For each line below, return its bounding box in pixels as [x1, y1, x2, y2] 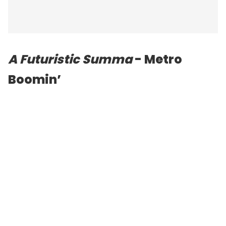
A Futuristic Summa [8, 50, 132, 68]
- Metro [132, 50, 182, 68]
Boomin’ [8, 71, 61, 88]
